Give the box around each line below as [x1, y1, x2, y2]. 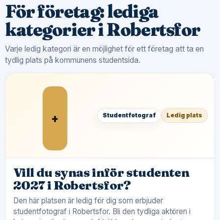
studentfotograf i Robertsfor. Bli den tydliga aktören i [13, 207, 191, 216]
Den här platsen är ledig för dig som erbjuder [13, 196, 163, 205]
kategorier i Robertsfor [5, 19, 201, 40]
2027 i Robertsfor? [13, 178, 131, 192]
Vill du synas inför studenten [13, 165, 190, 180]
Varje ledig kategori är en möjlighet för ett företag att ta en [5, 44, 204, 54]
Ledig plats [166, 111, 202, 119]
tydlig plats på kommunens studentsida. [5, 55, 140, 65]
